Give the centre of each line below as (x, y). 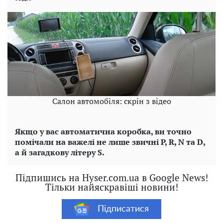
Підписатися (123, 209)
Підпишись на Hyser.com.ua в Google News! (111, 178)
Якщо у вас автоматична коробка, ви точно (103, 132)
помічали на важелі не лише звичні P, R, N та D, (110, 142)
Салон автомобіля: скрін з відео (111, 101)
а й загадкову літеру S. (60, 153)
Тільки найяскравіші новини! (111, 187)
